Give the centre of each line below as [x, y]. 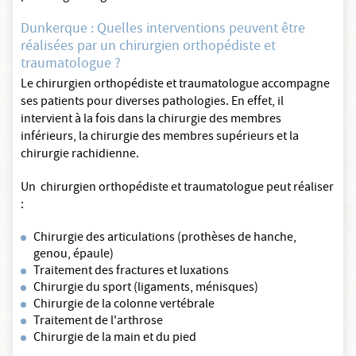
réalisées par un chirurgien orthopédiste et [148, 48]
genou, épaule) [74, 255]
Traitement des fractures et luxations [131, 272]
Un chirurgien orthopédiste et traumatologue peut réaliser [177, 189]
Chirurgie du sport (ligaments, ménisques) [146, 289]
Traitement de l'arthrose [98, 322]
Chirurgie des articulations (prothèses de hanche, [165, 239]
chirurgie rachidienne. [80, 155]
